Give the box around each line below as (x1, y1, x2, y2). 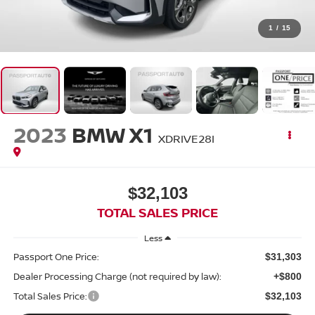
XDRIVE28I (157, 131, 214, 147)
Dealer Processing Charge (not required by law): (13, 269, 221, 283)
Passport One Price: (13, 250, 99, 263)
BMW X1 (71, 120, 153, 150)
